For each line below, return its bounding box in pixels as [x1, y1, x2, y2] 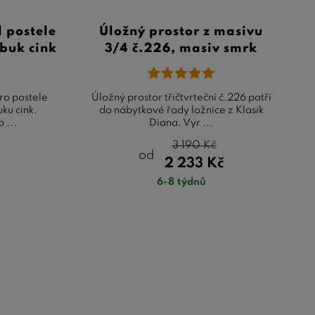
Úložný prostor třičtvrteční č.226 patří [91, 92, 271, 103]
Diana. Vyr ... [149, 117, 214, 128]
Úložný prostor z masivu [99, 25, 264, 38]
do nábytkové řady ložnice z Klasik [98, 105, 264, 115]
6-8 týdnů [156, 176, 206, 187]
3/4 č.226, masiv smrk [105, 41, 258, 55]
